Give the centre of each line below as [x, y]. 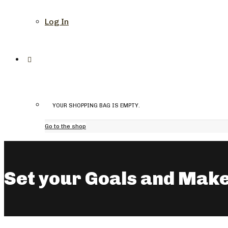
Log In [57, 22]
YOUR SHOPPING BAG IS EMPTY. [96, 106]
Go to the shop [65, 126]
